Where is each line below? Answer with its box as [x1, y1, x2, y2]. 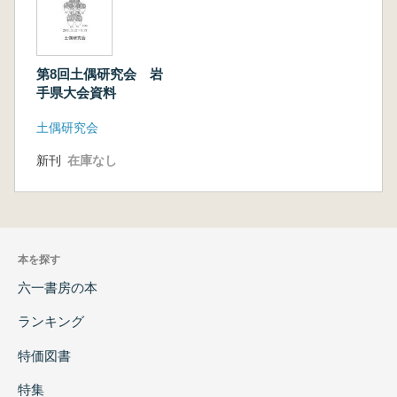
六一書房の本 [18, 279, 97, 295]
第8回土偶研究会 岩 [36, 66, 163, 82]
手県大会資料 [36, 85, 116, 101]
